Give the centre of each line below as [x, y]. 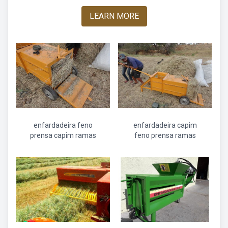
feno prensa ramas [165, 135]
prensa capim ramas [63, 135]
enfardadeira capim [165, 125]
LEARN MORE [114, 16]
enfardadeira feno [63, 125]
